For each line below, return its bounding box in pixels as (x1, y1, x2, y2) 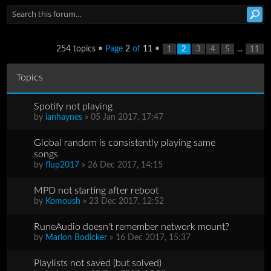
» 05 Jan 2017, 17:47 (82, 113, 164, 122)
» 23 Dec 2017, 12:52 (80, 197, 165, 206)
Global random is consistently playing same (34, 137, 216, 148)
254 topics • (56, 44, 105, 53)
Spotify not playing (34, 101, 113, 111)
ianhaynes (45, 113, 83, 122)
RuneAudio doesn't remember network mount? (34, 221, 230, 232)
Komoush (45, 197, 81, 206)
